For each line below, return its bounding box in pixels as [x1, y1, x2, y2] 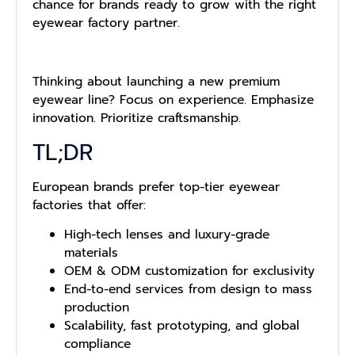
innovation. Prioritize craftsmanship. [32, 109, 241, 128]
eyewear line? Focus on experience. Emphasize [32, 90, 314, 110]
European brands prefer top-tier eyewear [32, 177, 280, 197]
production [64, 298, 129, 318]
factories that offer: [32, 195, 146, 215]
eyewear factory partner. [32, 13, 180, 32]
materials [64, 243, 118, 263]
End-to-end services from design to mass [64, 280, 312, 300]
